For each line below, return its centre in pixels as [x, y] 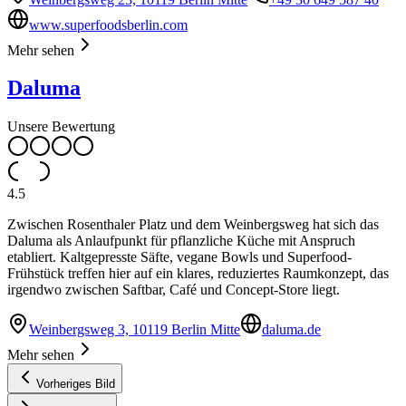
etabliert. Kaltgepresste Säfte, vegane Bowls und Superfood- [179, 257]
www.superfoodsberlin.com [108, 24]
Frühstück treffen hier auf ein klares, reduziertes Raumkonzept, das [198, 274]
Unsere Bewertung [61, 127]
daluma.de [291, 330]
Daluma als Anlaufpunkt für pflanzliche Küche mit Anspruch [181, 241]
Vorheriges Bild [76, 384]
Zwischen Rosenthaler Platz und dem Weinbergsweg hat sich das [193, 225]
